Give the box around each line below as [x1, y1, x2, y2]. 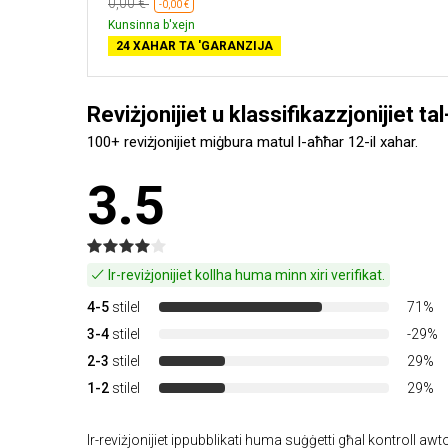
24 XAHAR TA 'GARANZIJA [116, 38, 273, 53]
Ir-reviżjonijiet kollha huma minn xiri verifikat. [105, 266, 385, 283]
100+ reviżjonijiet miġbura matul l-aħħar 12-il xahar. [87, 132, 418, 151]
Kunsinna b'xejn [108, 18, 195, 32]
